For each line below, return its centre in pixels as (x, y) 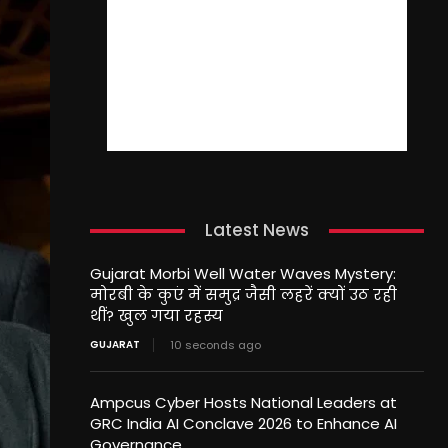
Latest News (256, 230)
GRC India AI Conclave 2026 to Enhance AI (243, 424)
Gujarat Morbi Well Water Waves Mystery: (242, 274)
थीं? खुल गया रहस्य (156, 316)
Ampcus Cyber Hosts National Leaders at (243, 403)
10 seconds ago (215, 345)
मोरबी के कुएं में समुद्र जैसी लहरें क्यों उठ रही (243, 295)
